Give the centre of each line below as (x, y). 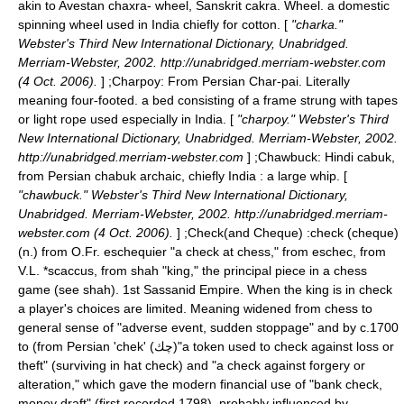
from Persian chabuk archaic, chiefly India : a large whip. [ (183, 176)
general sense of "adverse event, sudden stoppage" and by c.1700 (208, 327)
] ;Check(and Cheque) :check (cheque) (288, 233)
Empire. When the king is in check (294, 289)
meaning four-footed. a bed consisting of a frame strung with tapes (208, 100)
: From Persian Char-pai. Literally (255, 81)
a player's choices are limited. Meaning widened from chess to (195, 308)
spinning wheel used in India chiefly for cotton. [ (153, 24)
